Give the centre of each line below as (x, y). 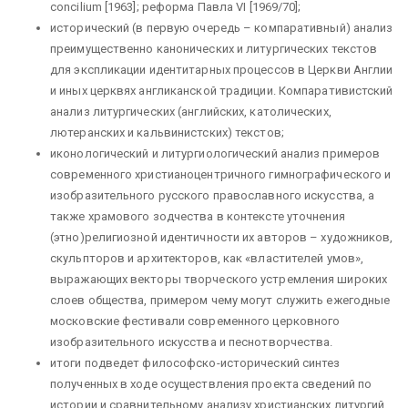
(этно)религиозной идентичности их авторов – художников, (222, 237)
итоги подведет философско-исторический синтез (195, 363)
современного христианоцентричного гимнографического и (221, 174)
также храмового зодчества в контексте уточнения (198, 216)
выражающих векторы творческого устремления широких (219, 279)
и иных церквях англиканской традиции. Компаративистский (222, 91)
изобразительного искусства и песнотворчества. (192, 342)
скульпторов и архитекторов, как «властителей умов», (207, 258)
